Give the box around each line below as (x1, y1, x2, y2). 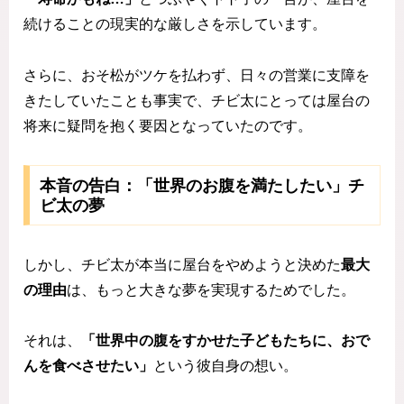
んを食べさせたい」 (23, 358, 153, 374)
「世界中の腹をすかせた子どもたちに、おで (81, 333, 370, 349)
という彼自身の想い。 (153, 358, 298, 374)
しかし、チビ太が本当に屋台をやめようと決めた (23, 256, 341, 272)
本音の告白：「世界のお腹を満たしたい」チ (39, 176, 364, 195)
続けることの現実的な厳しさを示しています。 (23, 16, 326, 32)
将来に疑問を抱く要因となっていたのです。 (23, 118, 312, 133)
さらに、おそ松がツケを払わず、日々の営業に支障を (23, 68, 370, 83)
